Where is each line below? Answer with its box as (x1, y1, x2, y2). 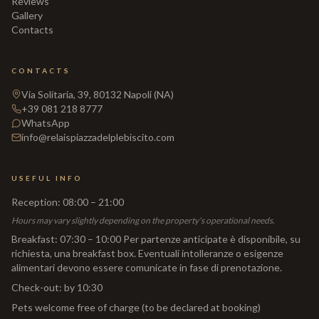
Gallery (11, 9, 43, 21)
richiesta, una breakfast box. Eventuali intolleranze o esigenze (11, 247, 283, 259)
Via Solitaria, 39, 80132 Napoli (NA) (21, 88, 174, 100)
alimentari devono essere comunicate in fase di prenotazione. (11, 261, 282, 273)
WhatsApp (21, 117, 70, 129)
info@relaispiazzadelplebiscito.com (21, 131, 174, 143)
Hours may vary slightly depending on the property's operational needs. (11, 215, 275, 226)
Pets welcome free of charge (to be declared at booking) (11, 301, 261, 313)
